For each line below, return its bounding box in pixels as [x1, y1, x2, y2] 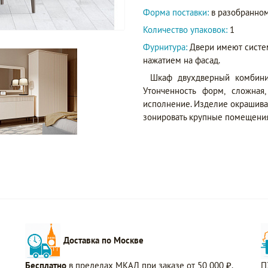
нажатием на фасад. [143, 54, 220, 66]
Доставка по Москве [63, 234, 144, 246]
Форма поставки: [143, 7, 209, 18]
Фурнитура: [143, 41, 190, 53]
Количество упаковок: [143, 24, 227, 35]
